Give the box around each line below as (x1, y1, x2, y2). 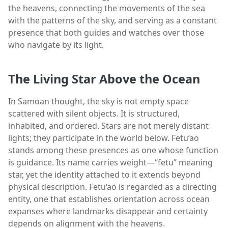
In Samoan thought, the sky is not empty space (8, 96, 189, 107)
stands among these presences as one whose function (8, 145, 218, 156)
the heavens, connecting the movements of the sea (8, 2, 205, 14)
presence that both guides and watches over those (8, 26, 204, 38)
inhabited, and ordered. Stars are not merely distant (8, 120, 209, 132)
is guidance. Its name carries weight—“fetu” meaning (8, 157, 213, 168)
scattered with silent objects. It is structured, (8, 108, 180, 120)
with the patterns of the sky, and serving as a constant (8, 14, 217, 26)
